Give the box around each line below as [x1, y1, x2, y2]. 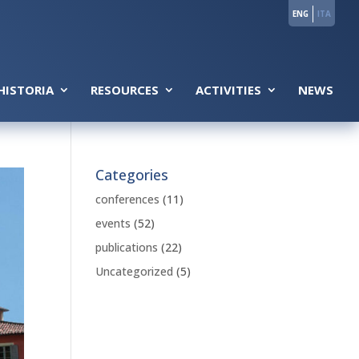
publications [95, 240, 159, 255]
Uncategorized [95, 264, 174, 279]
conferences [95, 192, 160, 207]
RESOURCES [91, 82, 159, 98]
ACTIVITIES [196, 82, 261, 98]
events [95, 216, 131, 231]
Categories [95, 165, 169, 184]
